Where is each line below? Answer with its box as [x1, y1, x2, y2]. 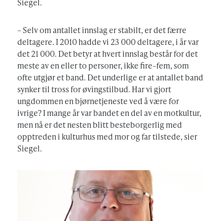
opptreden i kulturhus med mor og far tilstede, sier [17, 131, 197, 143]
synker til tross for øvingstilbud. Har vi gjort [17, 83, 171, 95]
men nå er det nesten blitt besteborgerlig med [17, 119, 182, 131]
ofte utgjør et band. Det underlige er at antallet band [17, 72, 203, 83]
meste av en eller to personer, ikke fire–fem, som [17, 60, 189, 72]
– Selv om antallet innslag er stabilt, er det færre [17, 24, 186, 36]
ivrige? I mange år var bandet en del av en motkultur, [17, 107, 201, 119]
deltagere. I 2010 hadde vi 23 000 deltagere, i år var [17, 36, 199, 48]
